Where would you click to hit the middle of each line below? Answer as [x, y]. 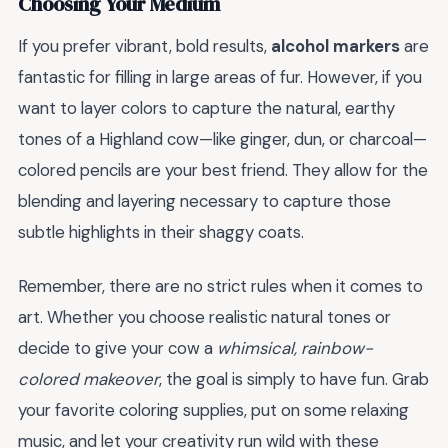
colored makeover [88, 379]
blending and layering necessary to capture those [204, 200]
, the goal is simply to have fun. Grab [294, 379]
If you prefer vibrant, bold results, [144, 45]
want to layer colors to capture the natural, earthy [206, 107]
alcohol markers [335, 45]
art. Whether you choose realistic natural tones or [204, 317]
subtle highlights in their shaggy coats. [161, 231]
